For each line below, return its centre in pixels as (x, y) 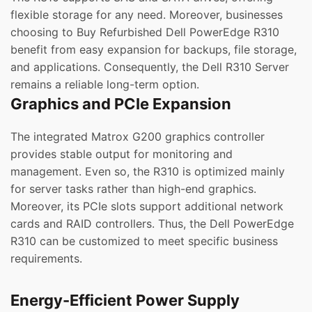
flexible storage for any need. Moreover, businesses (147, 15)
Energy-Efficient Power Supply (125, 301)
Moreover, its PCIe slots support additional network (147, 206)
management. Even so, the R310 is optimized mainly (148, 172)
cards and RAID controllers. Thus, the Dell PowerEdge (152, 224)
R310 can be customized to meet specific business (144, 241)
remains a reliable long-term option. (105, 85)
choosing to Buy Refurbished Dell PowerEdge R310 (145, 32)
